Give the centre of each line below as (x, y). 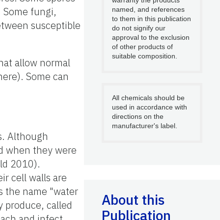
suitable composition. (145, 56)
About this (133, 199)
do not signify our (139, 28)
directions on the (138, 116)
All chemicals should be (148, 97)
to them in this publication (151, 18)
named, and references (148, 9)
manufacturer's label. (145, 125)
